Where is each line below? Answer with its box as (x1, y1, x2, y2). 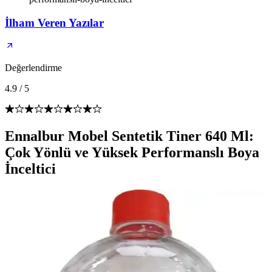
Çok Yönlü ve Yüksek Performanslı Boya (5, 144, 259, 161)
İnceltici (5, 161, 56, 177)
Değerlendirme (5, 63, 62, 73)
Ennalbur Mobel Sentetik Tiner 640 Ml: (5, 128, 254, 144)
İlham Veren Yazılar (5, 16, 104, 29)
